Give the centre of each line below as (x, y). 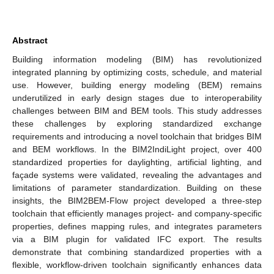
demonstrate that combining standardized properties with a (137, 252)
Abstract (30, 40)
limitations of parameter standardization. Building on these (137, 187)
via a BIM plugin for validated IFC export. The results (137, 239)
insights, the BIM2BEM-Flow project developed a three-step (137, 200)
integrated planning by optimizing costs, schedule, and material (137, 72)
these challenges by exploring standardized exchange (137, 123)
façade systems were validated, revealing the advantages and (137, 175)
